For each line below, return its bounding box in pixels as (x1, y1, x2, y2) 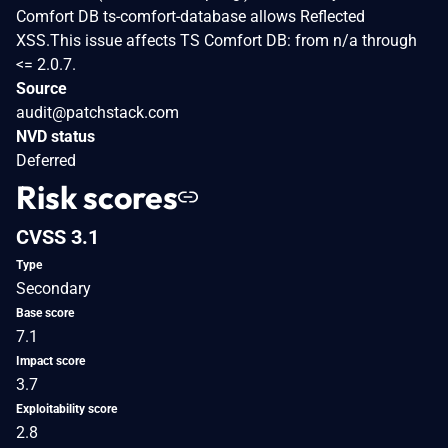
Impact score (16, 353, 85, 368)
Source (16, 78, 67, 98)
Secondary (16, 278, 91, 298)
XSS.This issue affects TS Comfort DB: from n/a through (16, 30, 417, 50)
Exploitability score (16, 401, 117, 416)
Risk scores (16, 176, 178, 217)
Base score (16, 305, 74, 320)
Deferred (16, 150, 76, 170)
